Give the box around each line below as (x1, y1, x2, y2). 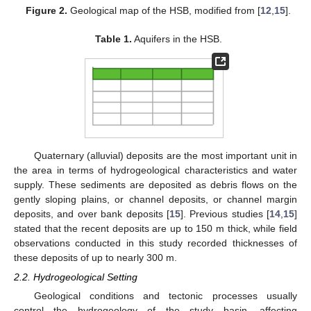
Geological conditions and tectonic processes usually (33, 289, 297, 301)
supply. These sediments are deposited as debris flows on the (14, 178, 297, 190)
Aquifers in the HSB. (131, 33, 222, 44)
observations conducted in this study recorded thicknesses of (14, 237, 297, 249)
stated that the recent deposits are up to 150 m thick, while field (14, 222, 297, 234)
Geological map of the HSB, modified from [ (67, 4, 261, 16)
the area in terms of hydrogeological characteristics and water (14, 164, 297, 176)
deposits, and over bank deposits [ (14, 208, 169, 219)
